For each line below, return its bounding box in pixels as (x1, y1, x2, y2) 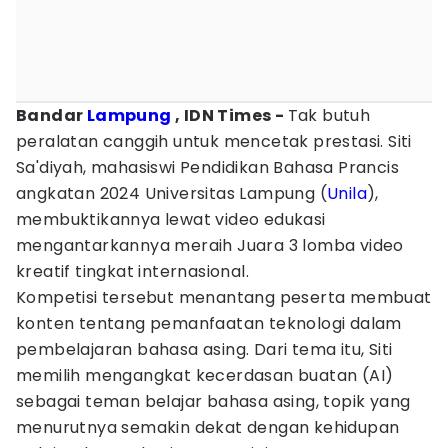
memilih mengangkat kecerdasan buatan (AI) (16, 364, 394, 387)
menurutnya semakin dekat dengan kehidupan (16, 416, 400, 439)
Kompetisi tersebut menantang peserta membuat (16, 286, 432, 309)
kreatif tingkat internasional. (16, 260, 249, 283)
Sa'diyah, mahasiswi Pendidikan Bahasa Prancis (16, 156, 399, 179)
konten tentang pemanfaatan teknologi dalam (16, 312, 402, 335)
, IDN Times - (171, 104, 288, 127)
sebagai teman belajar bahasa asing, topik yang (16, 390, 411, 413)
